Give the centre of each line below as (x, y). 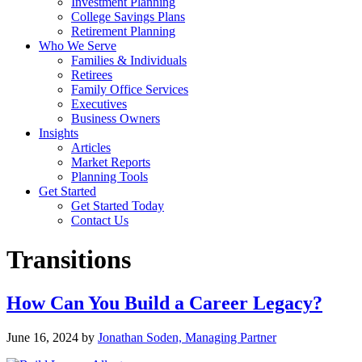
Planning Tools (109, 177)
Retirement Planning (123, 31)
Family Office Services (130, 89)
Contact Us (100, 220)
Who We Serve (78, 46)
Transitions (69, 260)
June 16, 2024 (42, 337)
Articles (91, 147)
